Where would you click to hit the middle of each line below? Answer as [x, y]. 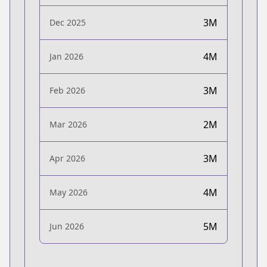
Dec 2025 [68, 22]
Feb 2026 [67, 90]
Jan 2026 [66, 56]
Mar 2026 [68, 124]
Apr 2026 [67, 158]
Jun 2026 [67, 226]
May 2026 [69, 192]
